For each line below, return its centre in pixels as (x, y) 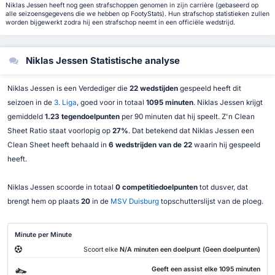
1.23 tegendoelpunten (82, 116)
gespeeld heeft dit (209, 88)
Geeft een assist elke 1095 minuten (206, 269)
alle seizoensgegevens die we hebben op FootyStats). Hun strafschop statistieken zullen (137, 14)
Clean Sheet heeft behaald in (58, 145)
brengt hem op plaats (44, 201)
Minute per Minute (44, 234)
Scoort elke (101, 250)
